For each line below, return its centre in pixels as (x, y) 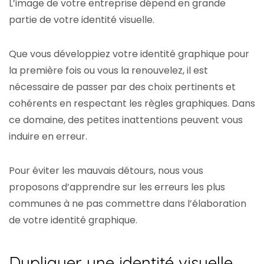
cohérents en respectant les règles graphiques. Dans (132, 104)
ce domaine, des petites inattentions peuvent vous (126, 120)
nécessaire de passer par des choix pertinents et (122, 87)
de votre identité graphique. (77, 220)
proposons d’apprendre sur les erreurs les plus (117, 187)
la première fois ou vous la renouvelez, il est (108, 71)
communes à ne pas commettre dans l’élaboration (128, 204)
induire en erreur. (49, 137)
